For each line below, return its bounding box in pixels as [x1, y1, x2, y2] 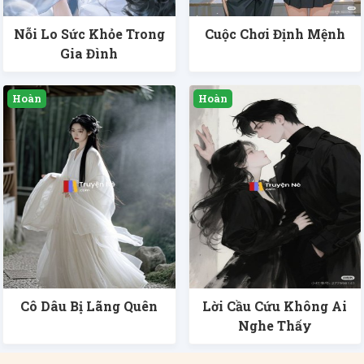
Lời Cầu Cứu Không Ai [202, 297, 348, 315]
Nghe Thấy [237, 317, 312, 335]
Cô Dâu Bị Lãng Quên [20, 297, 158, 315]
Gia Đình [60, 45, 119, 63]
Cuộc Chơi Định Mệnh [204, 25, 345, 43]
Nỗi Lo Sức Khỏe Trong [13, 25, 165, 43]
